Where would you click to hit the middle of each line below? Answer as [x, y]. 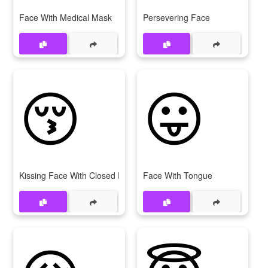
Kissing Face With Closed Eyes [78, 175]
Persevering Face [176, 17]
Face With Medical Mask [66, 17]
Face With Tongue [177, 175]
